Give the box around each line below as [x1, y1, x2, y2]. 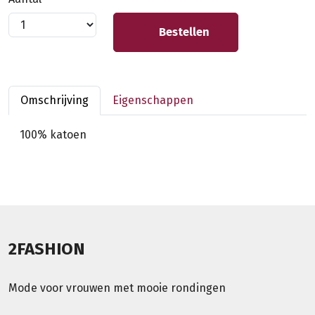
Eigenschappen [112, 93, 193, 107]
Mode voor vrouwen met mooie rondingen [8, 281, 226, 295]
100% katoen [20, 127, 86, 141]
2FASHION [8, 238, 85, 259]
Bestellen [156, 25, 210, 39]
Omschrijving [20, 93, 89, 107]
